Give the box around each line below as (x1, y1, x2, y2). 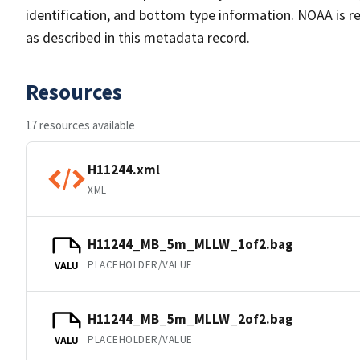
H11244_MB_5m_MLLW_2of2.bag (88, 309, 293, 328)
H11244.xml (88, 160, 160, 178)
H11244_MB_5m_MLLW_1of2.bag (88, 235, 293, 253)
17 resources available (26, 117, 135, 133)
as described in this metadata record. (26, 28, 250, 47)
